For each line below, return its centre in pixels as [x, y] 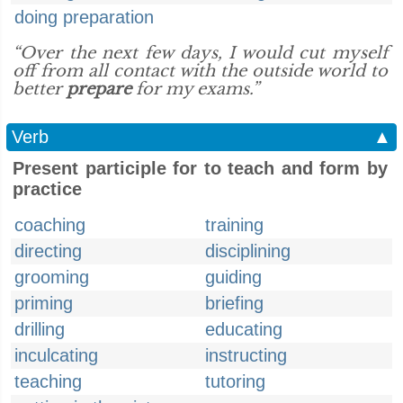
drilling [40, 329]
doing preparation [84, 17]
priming [44, 303]
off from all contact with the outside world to [200, 71]
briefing [234, 303]
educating [244, 329]
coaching [50, 225]
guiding [233, 277]
